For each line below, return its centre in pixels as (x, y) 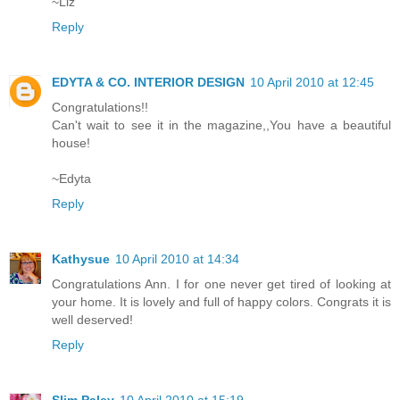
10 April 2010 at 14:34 (177, 258)
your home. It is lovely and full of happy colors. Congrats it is (221, 301)
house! (71, 142)
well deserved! (92, 319)
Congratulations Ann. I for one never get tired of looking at (221, 283)
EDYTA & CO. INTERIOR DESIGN (148, 82)
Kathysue (81, 258)
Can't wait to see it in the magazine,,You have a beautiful (221, 125)
